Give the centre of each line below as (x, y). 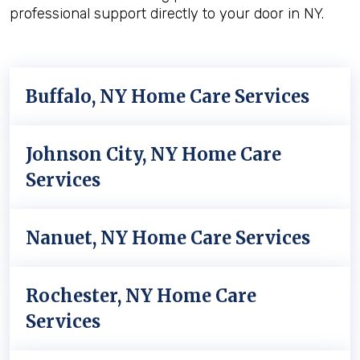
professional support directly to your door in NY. (167, 14)
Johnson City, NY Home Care (153, 154)
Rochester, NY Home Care (141, 296)
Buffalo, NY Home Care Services (168, 96)
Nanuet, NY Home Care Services (168, 238)
